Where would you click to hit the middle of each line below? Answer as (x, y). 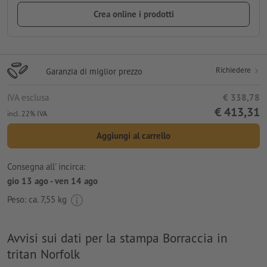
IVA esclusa (28, 97)
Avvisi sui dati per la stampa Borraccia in (117, 237)
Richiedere (234, 70)
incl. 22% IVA (27, 113)
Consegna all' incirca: (46, 167)
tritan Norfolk (44, 254)
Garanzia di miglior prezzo (94, 71)
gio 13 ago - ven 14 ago (52, 181)
